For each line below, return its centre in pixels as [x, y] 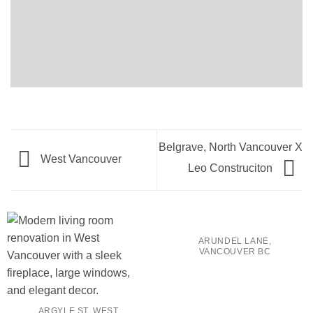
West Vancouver [80, 159]
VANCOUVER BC [235, 252]
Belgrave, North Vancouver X [231, 147]
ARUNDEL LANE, [235, 241]
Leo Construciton [232, 168]
